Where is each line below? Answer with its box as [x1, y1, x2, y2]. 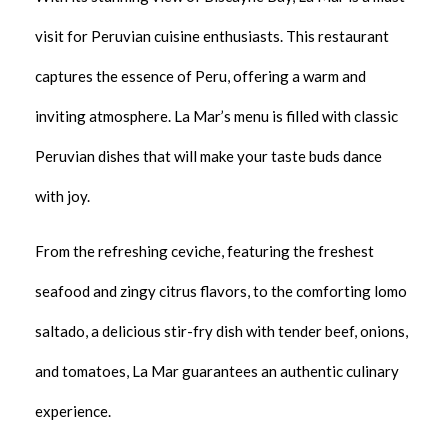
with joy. [35, 186, 90, 205]
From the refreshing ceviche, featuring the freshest [35, 241, 374, 260]
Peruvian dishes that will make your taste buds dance [35, 146, 382, 165]
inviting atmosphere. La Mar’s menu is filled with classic [35, 106, 398, 125]
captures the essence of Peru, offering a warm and [35, 66, 366, 85]
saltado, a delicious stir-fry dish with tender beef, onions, [35, 321, 408, 340]
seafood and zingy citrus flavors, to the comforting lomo [35, 281, 407, 300]
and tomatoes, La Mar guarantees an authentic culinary [35, 361, 399, 380]
